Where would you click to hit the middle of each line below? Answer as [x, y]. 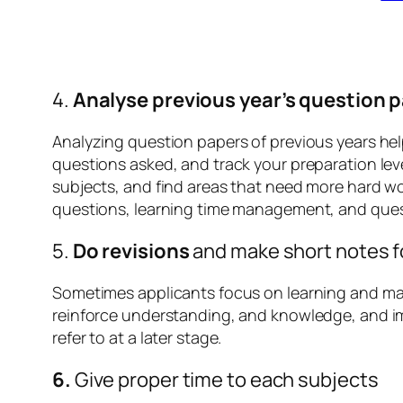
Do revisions [131, 251]
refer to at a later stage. [139, 338]
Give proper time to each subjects [226, 380]
